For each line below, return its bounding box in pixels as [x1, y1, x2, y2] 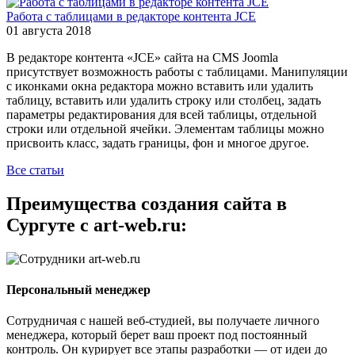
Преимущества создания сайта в [6, 193, 287, 215]
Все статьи [6, 163, 64, 177]
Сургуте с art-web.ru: [6, 215, 187, 236]
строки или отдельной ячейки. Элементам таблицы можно [6, 122, 324, 136]
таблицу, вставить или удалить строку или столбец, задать [6, 94, 321, 108]
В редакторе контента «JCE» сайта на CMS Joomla [6, 51, 278, 65]
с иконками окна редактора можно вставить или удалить [6, 79, 313, 94]
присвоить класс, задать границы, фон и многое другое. [6, 136, 309, 151]
